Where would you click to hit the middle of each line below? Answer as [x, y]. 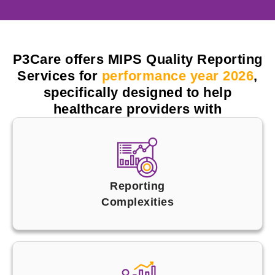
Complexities [137, 202]
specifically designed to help [137, 92]
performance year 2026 [178, 76]
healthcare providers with [137, 109]
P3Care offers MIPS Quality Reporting [137, 59]
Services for [60, 76]
